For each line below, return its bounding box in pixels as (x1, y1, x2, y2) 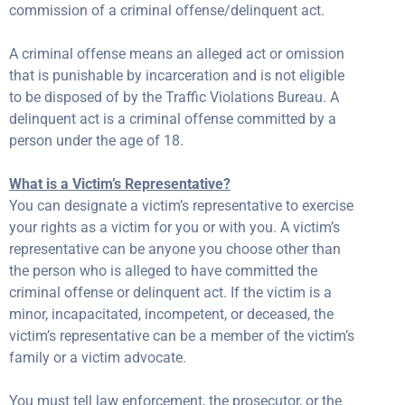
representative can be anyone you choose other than (9, 240, 341, 258)
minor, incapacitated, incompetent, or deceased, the (9, 306, 334, 323)
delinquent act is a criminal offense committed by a (9, 110, 336, 127)
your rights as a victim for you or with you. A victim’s (9, 219, 340, 236)
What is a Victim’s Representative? (9, 175, 231, 193)
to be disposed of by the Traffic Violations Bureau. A (9, 89, 339, 106)
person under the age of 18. (9, 132, 184, 149)
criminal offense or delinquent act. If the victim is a (9, 284, 332, 301)
